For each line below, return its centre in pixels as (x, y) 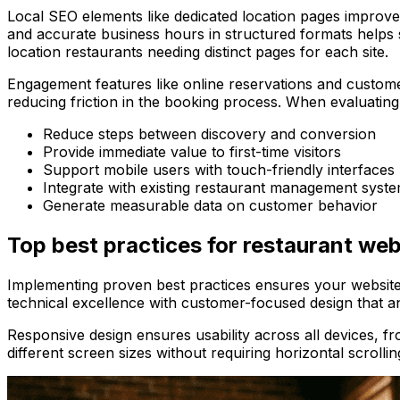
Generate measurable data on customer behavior (210, 206)
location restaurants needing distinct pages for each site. (198, 52)
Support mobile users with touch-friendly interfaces (219, 170)
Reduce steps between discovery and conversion (209, 134)
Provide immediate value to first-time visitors (192, 152)
